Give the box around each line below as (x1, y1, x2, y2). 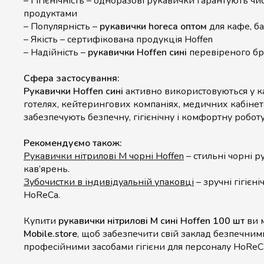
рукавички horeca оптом (100, 20, 207, 33)
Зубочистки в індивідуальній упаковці (24, 176, 194, 189)
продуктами (24, 7, 77, 20)
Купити (24, 214, 58, 227)
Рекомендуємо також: (24, 137, 122, 150)
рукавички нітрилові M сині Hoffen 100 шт (58, 214, 245, 227)
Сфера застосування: (24, 72, 120, 85)
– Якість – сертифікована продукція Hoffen (24, 33, 213, 46)
